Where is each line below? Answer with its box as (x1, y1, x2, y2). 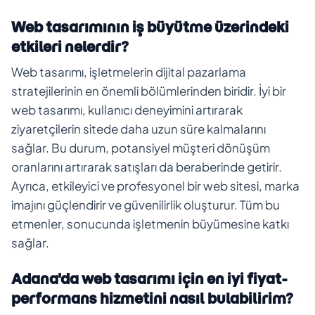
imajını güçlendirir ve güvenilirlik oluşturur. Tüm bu (11, 196, 280, 212)
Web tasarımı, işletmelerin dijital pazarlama (11, 63, 246, 79)
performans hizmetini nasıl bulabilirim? (11, 288, 293, 308)
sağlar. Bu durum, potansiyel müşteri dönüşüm (11, 139, 270, 155)
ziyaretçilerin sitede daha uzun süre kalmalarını (11, 120, 266, 136)
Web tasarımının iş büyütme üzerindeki (11, 17, 289, 37)
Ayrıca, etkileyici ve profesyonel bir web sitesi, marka (11, 177, 300, 193)
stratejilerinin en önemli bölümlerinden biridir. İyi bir (11, 82, 286, 98)
